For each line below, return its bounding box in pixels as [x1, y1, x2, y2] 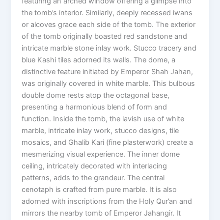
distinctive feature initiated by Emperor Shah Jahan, [22, 67, 193, 76]
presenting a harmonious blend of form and [22, 102, 167, 111]
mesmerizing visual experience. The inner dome [22, 149, 180, 159]
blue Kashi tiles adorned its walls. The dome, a [22, 55, 176, 64]
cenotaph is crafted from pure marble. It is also [22, 185, 177, 194]
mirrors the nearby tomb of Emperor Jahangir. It [22, 208, 181, 218]
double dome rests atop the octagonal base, [22, 90, 170, 100]
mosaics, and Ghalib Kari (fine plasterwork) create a [22, 137, 193, 147]
